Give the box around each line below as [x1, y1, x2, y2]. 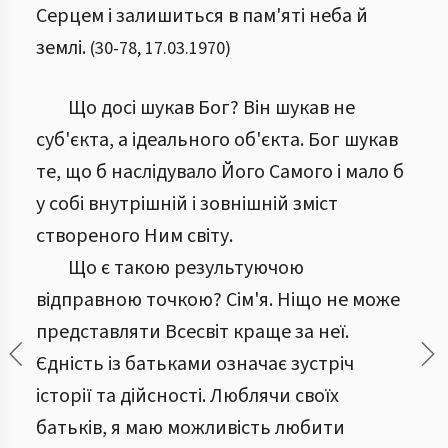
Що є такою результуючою [68, 254, 304, 282]
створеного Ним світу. [36, 222, 233, 250]
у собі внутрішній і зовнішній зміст [36, 190, 338, 218]
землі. [36, 34, 86, 62]
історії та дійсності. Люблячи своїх [36, 382, 339, 410]
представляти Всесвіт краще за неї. [36, 318, 349, 346]
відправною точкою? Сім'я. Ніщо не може [36, 286, 400, 314]
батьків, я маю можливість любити [36, 414, 345, 442]
